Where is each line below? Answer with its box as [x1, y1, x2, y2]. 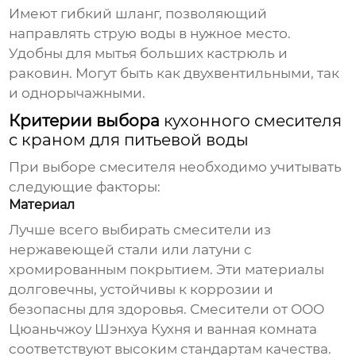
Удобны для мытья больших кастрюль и [9, 45, 288, 62]
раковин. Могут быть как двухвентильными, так [9, 65, 340, 82]
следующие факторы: [9, 179, 161, 195]
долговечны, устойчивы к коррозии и [9, 281, 274, 298]
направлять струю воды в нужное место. [9, 25, 292, 42]
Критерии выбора [9, 111, 164, 131]
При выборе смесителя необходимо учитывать [9, 159, 342, 176]
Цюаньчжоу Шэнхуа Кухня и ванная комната [9, 321, 318, 338]
